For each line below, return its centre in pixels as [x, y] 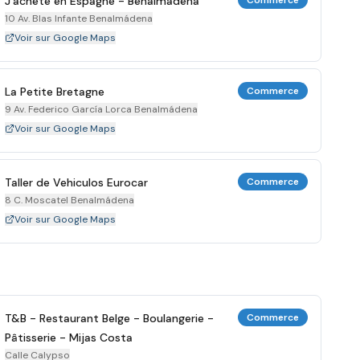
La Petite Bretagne [55, 92]
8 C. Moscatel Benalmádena [70, 200]
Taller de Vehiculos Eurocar [77, 182]
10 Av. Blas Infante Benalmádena [79, 18]
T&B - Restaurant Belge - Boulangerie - [110, 318]
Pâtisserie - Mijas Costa [69, 337]
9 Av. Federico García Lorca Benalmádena [102, 109]
